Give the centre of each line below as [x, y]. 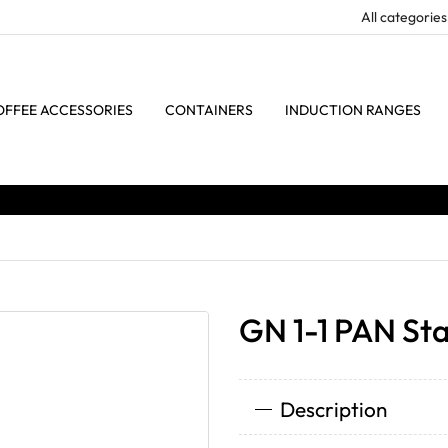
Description [333, 409]
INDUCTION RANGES [353, 110]
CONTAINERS [209, 110]
